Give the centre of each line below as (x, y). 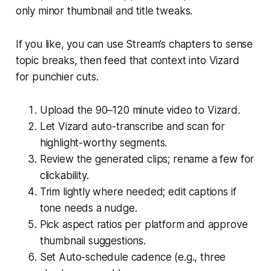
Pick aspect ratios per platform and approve (144, 224)
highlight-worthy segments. (103, 142)
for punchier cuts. (57, 77)
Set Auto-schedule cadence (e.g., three (133, 257)
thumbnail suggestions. (93, 240)
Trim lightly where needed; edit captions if (138, 191)
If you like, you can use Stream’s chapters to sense (134, 44)
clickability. (64, 175)
